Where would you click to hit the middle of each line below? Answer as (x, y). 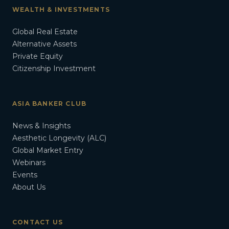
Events (25, 175)
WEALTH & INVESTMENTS (61, 10)
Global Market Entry (48, 151)
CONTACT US (38, 222)
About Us (29, 187)
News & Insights (41, 126)
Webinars (29, 163)
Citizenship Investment (54, 69)
